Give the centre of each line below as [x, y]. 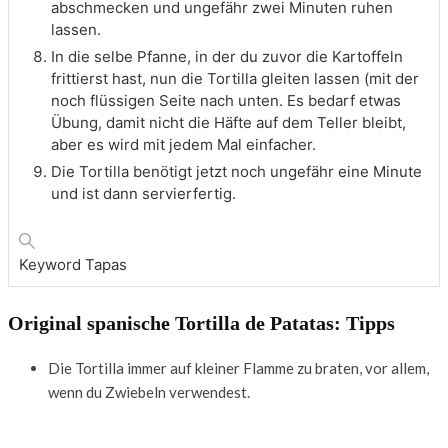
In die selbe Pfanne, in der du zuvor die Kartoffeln [227, 56]
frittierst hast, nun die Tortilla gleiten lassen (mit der [235, 78]
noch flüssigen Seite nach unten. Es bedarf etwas [226, 100]
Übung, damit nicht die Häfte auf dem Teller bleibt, [228, 122]
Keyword [52, 264]
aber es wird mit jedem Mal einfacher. [183, 144]
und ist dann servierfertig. [143, 193]
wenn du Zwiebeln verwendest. [149, 392]
